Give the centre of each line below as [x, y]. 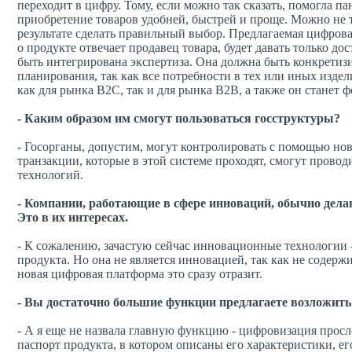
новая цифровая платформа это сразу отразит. [140, 274]
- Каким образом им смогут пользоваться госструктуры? [179, 119]
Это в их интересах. [73, 218]
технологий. [50, 175]
